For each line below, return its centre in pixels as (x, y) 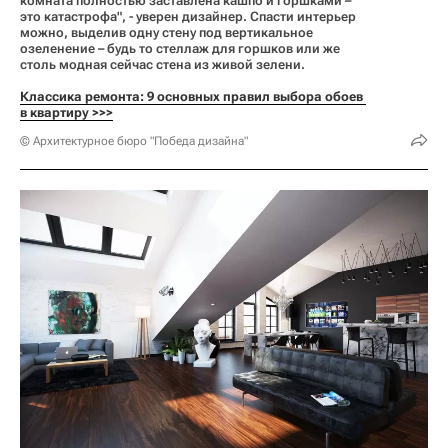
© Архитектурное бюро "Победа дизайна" (134, 141)
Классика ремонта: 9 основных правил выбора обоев (191, 97)
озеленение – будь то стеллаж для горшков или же (180, 49)
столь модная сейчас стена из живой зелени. (162, 65)
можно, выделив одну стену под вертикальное (166, 33)
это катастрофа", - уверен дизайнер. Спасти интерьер (188, 17)
